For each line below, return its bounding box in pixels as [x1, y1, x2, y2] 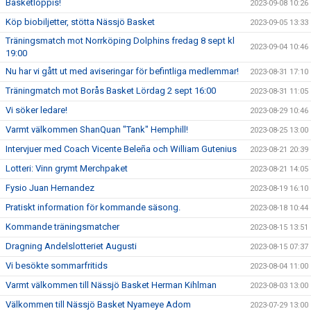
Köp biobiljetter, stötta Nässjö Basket [6, 17, 155, 28]
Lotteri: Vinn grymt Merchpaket [6, 163, 128, 174]
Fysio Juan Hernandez [6, 183, 94, 194]
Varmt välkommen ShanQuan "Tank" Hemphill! [6, 124, 188, 135]
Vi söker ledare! [6, 105, 67, 116]
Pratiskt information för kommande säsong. [6, 202, 180, 213]
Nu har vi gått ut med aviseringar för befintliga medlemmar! [6, 66, 239, 77]
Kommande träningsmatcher [6, 221, 119, 233]
